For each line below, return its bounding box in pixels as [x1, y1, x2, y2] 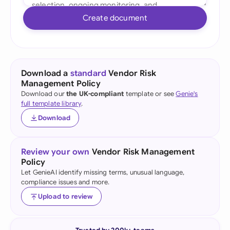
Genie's [176, 89, 198, 98]
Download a [21, 68, 70, 79]
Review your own [21, 147, 90, 157]
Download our [21, 89, 67, 98]
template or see [124, 89, 176, 98]
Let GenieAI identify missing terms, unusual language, [21, 168, 185, 177]
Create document [82, 13, 148, 23]
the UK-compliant [66, 89, 124, 98]
